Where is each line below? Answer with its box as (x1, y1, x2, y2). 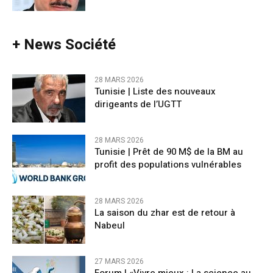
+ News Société (12, 34, 116, 56)
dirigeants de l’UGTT (94, 97, 182, 112)
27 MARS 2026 (94, 255, 144, 267)
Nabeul (94, 218, 125, 232)
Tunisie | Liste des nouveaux (94, 85, 216, 99)
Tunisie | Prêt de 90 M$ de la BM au (94, 145, 243, 159)
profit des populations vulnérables (94, 158, 241, 172)
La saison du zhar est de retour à (94, 205, 235, 219)
